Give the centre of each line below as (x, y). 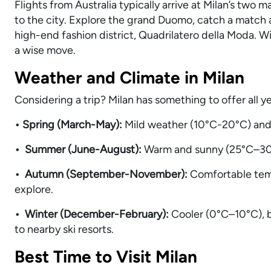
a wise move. (45, 51)
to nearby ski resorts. (64, 230)
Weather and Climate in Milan (129, 78)
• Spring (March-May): (70, 125)
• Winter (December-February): (93, 214)
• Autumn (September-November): (102, 175)
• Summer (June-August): (78, 150)
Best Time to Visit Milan (106, 257)
